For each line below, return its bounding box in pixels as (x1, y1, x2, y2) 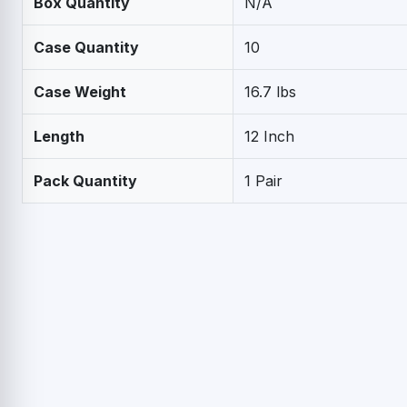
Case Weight (34, 82, 126, 101)
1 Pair (244, 171, 283, 190)
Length (34, 126, 84, 145)
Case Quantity (34, 37, 139, 56)
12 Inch (244, 126, 294, 145)
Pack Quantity (34, 171, 137, 190)
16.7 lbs (244, 82, 296, 101)
